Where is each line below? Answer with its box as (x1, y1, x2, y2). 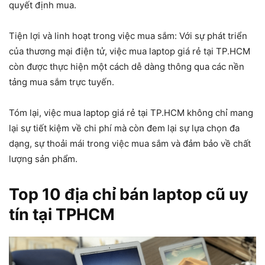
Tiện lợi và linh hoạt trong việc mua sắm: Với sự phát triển (9, 30, 247, 41)
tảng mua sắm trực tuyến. (9, 76, 114, 88)
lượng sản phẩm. (9, 153, 77, 164)
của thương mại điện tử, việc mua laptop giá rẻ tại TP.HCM (9, 45, 250, 57)
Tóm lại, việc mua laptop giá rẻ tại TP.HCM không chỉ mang (9, 106, 253, 118)
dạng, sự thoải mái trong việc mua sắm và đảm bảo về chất (9, 137, 251, 149)
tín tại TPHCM (9, 204, 115, 224)
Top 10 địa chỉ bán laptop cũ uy (9, 184, 248, 204)
